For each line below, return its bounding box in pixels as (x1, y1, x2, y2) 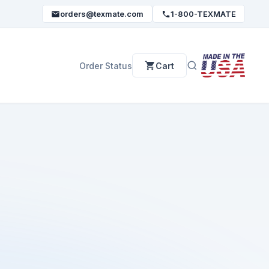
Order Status (79, 60, 132, 71)
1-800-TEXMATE (171, 9, 236, 19)
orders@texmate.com (60, 9, 144, 19)
